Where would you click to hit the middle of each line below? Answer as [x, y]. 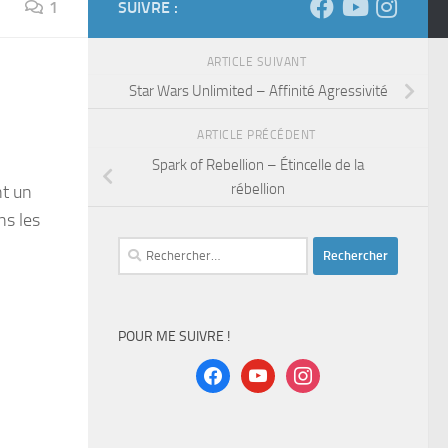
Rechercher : [155, 247]
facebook [223, 369]
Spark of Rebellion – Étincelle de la [258, 164]
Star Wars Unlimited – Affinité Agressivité [258, 91]
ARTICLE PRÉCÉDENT [258, 134]
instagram [316, 369]
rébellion [258, 188]
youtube [266, 369]
